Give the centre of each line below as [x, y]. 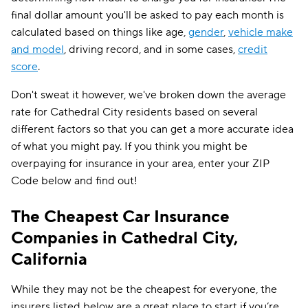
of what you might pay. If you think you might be [129, 146]
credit [253, 49]
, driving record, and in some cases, [151, 49]
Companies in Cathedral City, [124, 238]
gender [206, 32]
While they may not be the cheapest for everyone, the [144, 289]
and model [37, 49]
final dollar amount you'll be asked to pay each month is [147, 15]
